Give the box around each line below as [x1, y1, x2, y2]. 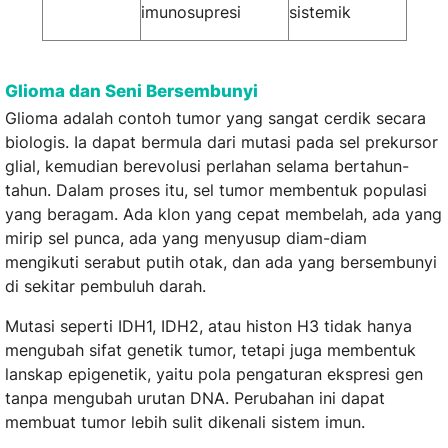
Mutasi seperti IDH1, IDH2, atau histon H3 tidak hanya [5, 316, 412, 337]
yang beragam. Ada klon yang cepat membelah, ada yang [5, 204, 442, 225]
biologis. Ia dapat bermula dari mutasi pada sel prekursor [5, 132, 438, 153]
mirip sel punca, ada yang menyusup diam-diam [5, 228, 367, 249]
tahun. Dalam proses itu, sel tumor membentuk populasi [5, 180, 427, 201]
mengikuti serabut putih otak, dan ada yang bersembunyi [5, 252, 437, 273]
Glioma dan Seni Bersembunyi [5, 80, 258, 102]
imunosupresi [140, 2, 241, 23]
